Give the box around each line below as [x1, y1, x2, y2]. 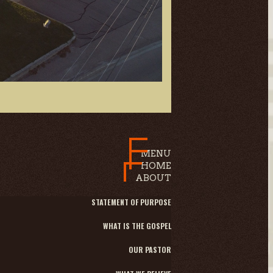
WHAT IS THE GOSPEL [103, 219, 171, 232]
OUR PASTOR [129, 244, 171, 256]
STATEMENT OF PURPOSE [91, 196, 171, 208]
